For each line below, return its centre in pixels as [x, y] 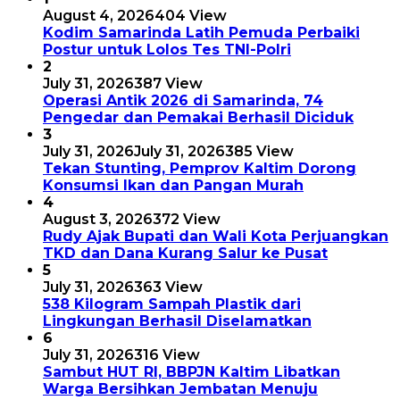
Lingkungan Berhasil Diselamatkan [177, 321]
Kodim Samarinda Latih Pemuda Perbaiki [201, 33]
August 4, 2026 [99, 16]
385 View [259, 152]
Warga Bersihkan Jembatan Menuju [180, 389]
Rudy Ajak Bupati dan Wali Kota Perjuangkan [216, 237]
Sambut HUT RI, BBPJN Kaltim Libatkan [192, 372]
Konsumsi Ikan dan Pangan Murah [173, 186]
